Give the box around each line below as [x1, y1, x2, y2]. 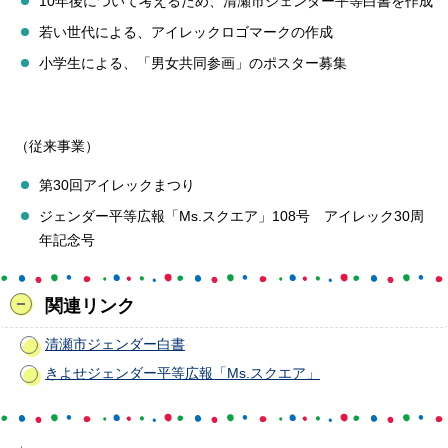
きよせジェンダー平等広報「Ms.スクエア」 [45, 366, 320, 382]
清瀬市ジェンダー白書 [45, 337, 185, 353]
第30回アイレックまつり [39, 178, 195, 194]
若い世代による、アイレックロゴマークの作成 [39, 25, 333, 41]
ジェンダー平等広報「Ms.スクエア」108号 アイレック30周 [39, 209, 424, 225]
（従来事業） [15, 139, 99, 155]
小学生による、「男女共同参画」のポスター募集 [39, 56, 347, 72]
